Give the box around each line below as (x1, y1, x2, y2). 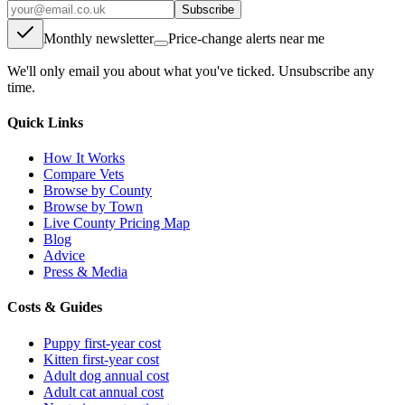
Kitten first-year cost (43, 351, 159, 367)
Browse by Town (43, 199, 143, 215)
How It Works (43, 150, 125, 166)
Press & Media (43, 264, 127, 280)
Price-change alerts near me (168, 30, 325, 46)
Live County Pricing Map (43, 215, 190, 231)
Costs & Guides (7, 299, 102, 316)
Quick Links (7, 114, 83, 130)
